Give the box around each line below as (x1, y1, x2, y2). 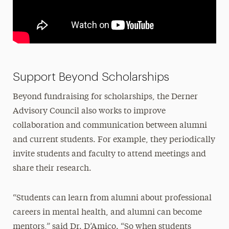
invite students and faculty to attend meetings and (12, 150, 206, 158)
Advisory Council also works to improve (12, 107, 166, 116)
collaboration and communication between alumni (12, 121, 207, 130)
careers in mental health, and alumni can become (12, 208, 202, 217)
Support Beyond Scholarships (12, 71, 169, 83)
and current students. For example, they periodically (12, 135, 215, 144)
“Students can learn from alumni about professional (12, 194, 212, 202)
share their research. (12, 164, 91, 173)
